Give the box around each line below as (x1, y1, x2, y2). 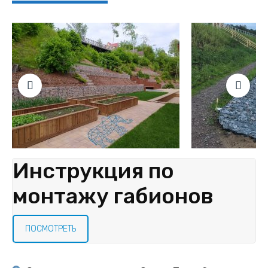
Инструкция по (13, 158, 174, 184)
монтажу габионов (13, 183, 214, 209)
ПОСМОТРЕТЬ (25, 224, 76, 234)
